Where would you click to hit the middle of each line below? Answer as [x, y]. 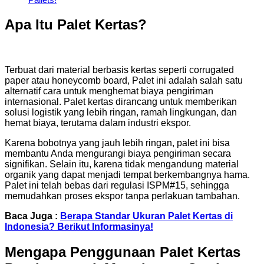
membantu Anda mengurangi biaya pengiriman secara [118, 154]
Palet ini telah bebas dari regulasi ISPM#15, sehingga [117, 185]
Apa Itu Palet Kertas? [76, 25]
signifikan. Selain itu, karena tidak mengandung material [122, 164]
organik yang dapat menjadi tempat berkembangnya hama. [127, 175]
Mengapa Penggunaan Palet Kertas [123, 252]
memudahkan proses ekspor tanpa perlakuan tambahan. [123, 196]
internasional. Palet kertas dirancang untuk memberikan [121, 102]
